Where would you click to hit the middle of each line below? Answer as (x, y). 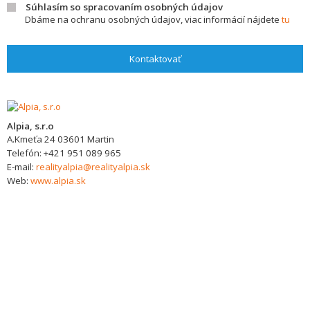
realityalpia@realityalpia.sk (93, 167)
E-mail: (21, 167)
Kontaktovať (155, 59)
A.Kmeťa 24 (31, 139)
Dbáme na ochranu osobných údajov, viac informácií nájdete (153, 19)
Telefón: (25, 153)
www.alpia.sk (58, 181)
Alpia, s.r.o (30, 126)
